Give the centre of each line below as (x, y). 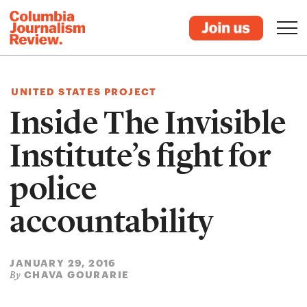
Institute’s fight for (140, 156)
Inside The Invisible (148, 123)
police (53, 188)
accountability (112, 221)
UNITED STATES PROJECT (84, 91)
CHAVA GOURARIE (76, 274)
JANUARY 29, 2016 (63, 263)
